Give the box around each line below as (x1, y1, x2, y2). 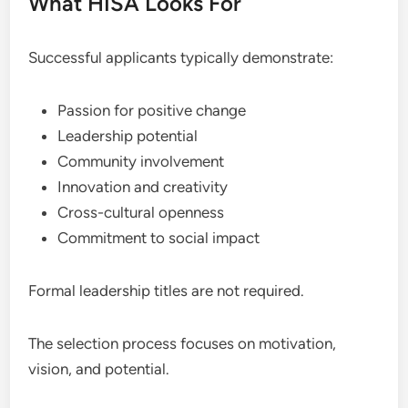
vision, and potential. (28, 359, 170, 378)
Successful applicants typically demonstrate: (28, 47, 334, 66)
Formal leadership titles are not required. (28, 280, 305, 300)
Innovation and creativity (57, 177, 229, 196)
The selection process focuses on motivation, (28, 333, 337, 352)
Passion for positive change (57, 100, 247, 119)
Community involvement (57, 151, 225, 170)
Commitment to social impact (57, 228, 260, 247)
